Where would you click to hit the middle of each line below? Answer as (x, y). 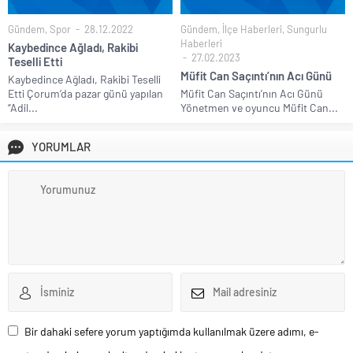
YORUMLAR (61, 146)
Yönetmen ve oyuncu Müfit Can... (259, 107)
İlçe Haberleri (252, 29)
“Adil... (23, 107)
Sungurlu (307, 29)
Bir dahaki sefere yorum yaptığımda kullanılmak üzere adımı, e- (172, 331)
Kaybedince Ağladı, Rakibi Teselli (84, 79)
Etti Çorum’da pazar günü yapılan (85, 93)
